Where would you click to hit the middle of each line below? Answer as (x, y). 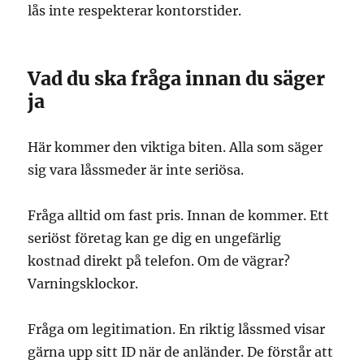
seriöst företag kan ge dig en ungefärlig (155, 238)
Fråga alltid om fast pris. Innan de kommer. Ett (179, 215)
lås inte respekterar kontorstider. (135, 11)
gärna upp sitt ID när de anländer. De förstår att (181, 352)
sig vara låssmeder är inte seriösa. (136, 170)
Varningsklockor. (83, 284)
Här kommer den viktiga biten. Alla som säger (175, 147)
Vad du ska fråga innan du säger (177, 78)
